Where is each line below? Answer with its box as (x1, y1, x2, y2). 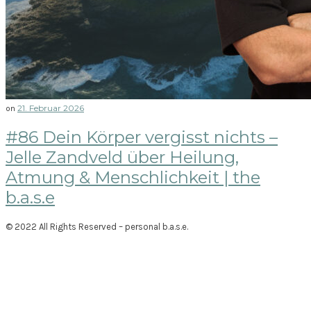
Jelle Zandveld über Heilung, (6, 146, 239, 167)
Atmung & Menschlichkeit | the (6, 167, 260, 187)
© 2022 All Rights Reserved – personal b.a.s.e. (6, 221, 188, 232)
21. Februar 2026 (17, 103, 84, 113)
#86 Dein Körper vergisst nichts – (6, 126, 278, 147)
